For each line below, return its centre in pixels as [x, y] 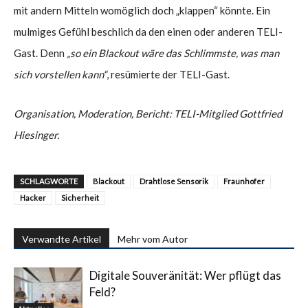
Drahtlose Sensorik [174, 181]
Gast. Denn [40, 53]
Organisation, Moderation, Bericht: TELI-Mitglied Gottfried [148, 113]
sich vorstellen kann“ [60, 74]
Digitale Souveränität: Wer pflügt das [185, 275]
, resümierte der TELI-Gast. [168, 74]
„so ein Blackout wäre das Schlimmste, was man [173, 53]
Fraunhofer [244, 181]
